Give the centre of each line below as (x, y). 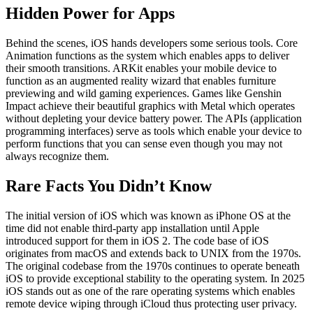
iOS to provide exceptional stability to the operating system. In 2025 (155, 278)
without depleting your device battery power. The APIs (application (154, 119)
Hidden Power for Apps (90, 14)
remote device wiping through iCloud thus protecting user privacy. (151, 303)
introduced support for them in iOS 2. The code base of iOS (137, 240)
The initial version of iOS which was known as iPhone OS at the (148, 215)
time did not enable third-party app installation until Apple (132, 228)
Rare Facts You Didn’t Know (109, 185)
